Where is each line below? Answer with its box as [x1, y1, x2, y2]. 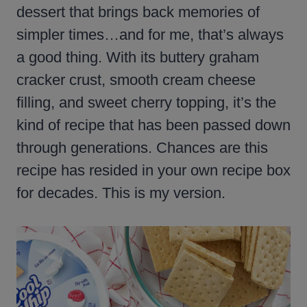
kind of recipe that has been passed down [16, 116, 291, 134]
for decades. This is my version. [16, 184, 225, 201]
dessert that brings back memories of [16, 3, 260, 21]
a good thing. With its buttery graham [16, 48, 259, 66]
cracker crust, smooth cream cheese [16, 71, 256, 88]
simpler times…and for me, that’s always [16, 25, 284, 43]
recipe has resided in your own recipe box [16, 161, 291, 179]
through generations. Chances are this [16, 138, 268, 156]
